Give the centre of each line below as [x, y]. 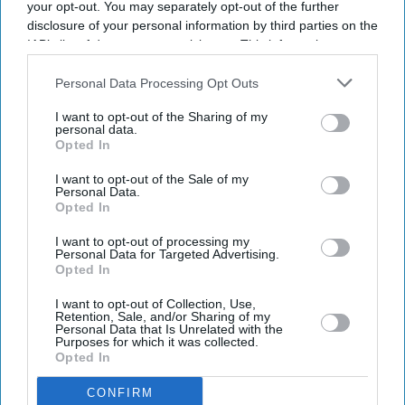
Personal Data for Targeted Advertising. [167, 254]
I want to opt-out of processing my [152, 241]
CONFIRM [120, 392]
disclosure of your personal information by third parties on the [202, 25]
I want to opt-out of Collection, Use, [155, 304]
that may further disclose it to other [271, 82]
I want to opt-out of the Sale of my [152, 179]
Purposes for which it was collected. [157, 342]
